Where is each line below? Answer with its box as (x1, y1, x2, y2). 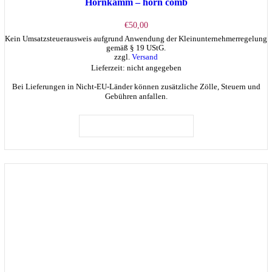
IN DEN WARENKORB (97, 120, 175, 130)
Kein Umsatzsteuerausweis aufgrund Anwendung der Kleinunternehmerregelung (5, 35, 267, 44)
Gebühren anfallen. (104, 92, 168, 101)
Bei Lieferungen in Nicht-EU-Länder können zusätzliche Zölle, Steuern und (12, 82, 260, 92)
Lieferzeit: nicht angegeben (90, 63, 182, 73)
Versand (132, 53, 158, 62)
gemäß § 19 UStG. (106, 44, 166, 53)
